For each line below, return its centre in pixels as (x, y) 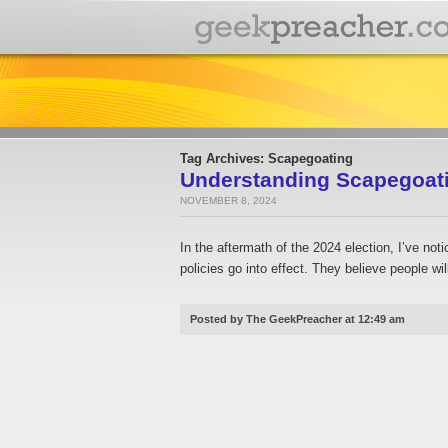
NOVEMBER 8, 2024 (228, 200)
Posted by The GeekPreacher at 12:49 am (297, 319)
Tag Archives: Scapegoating (266, 158)
